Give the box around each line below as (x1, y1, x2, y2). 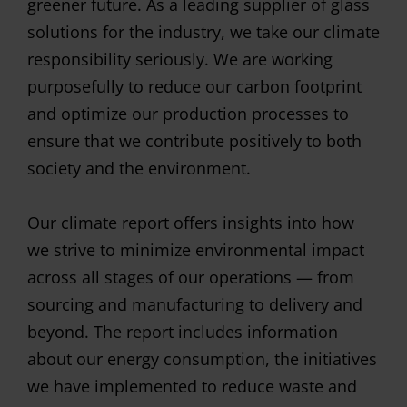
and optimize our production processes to (27, 103, 349, 124)
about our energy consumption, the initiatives (27, 348, 377, 370)
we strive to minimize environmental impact (27, 239, 364, 261)
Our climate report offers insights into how (27, 212, 354, 233)
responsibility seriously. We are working (27, 48, 333, 70)
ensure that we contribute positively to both (27, 130, 362, 152)
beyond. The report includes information (27, 321, 338, 342)
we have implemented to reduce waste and (27, 375, 357, 397)
